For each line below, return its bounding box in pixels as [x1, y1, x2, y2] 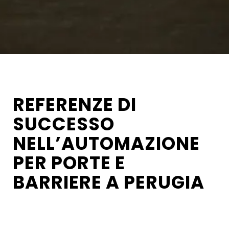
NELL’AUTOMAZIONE [13, 131, 200, 156]
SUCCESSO [13, 111, 114, 137]
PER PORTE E [13, 150, 125, 176]
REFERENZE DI [13, 92, 136, 118]
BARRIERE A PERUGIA [13, 170, 204, 195]
